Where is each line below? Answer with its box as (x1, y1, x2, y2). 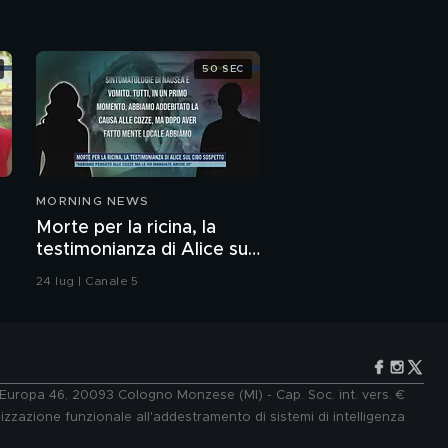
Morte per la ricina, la (36, 219, 216, 238)
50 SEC (202, 63, 244, 74)
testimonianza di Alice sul (36, 241, 252, 260)
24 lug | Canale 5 (36, 275, 139, 288)
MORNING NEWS (36, 195, 149, 208)
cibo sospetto (36, 263, 156, 282)
